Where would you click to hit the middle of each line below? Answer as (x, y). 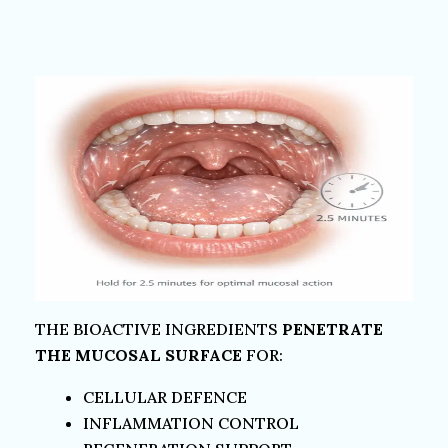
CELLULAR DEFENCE (165, 396)
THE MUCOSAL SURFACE (138, 354)
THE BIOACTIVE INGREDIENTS (158, 328)
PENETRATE (332, 328)
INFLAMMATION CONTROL (191, 422)
